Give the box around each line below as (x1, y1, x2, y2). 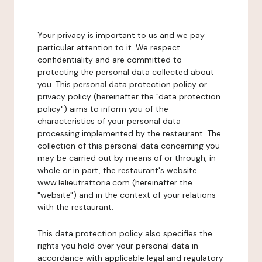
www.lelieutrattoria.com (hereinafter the (37, 177, 192, 188)
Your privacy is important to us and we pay (37, 30, 205, 40)
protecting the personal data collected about (37, 67, 214, 77)
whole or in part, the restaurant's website (37, 165, 197, 175)
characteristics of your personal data (37, 116, 181, 126)
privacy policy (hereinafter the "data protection (37, 91, 220, 102)
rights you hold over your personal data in (37, 240, 198, 251)
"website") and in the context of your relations (37, 189, 216, 200)
